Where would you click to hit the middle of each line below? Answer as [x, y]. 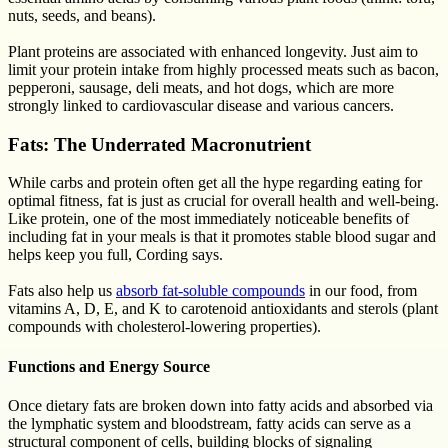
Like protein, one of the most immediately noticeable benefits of [208, 219]
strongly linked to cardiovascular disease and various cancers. [201, 105]
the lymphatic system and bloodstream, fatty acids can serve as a [209, 423]
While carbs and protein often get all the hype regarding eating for [215, 183]
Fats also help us [62, 291]
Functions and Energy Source [109, 366]
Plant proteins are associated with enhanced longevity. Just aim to [213, 51]
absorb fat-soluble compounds [210, 291]
